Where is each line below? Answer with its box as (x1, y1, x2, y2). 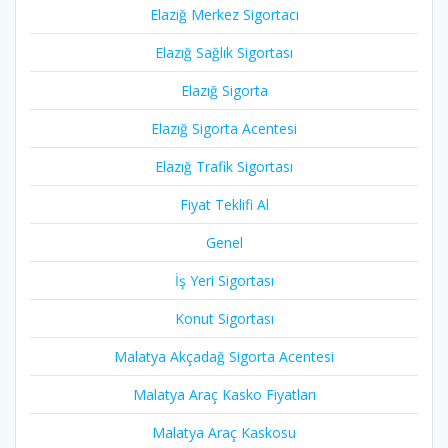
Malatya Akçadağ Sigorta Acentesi (114, 347, 334, 367)
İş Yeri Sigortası (174, 271, 274, 291)
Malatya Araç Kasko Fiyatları (132, 385, 316, 405)
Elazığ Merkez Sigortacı (149, 5, 299, 25)
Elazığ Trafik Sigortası (155, 157, 293, 177)
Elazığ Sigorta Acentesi (151, 119, 297, 139)
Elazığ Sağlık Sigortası (155, 43, 293, 63)
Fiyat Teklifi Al (179, 195, 269, 215)
